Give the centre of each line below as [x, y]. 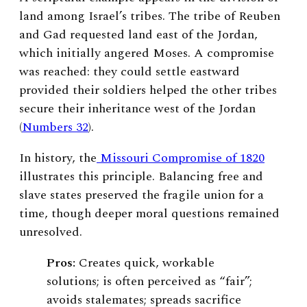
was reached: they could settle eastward [130, 71]
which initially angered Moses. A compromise [147, 53]
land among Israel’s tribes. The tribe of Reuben [150, 16]
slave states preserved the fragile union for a [142, 195]
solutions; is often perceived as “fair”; [149, 281]
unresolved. [51, 232]
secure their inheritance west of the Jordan [137, 108]
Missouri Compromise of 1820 [182, 158]
